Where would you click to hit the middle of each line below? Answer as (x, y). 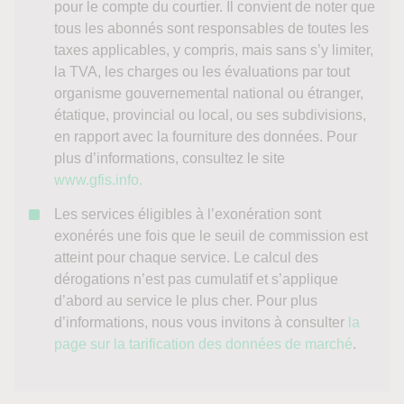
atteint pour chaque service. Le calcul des (186, 257)
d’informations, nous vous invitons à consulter (201, 322)
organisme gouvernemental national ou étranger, (209, 93)
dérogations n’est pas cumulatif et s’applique (196, 279)
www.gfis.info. (98, 180)
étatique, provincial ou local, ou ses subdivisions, (210, 115)
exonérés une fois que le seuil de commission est (211, 236)
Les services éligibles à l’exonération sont (188, 214)
